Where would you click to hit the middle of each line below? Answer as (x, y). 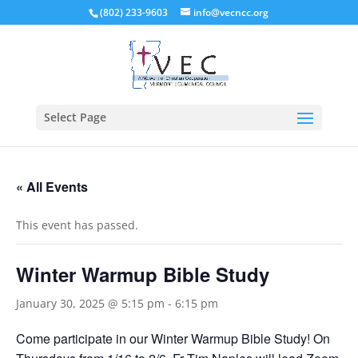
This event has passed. (77, 225)
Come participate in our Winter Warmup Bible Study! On (173, 338)
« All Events (52, 187)
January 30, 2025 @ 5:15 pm (90, 303)
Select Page (75, 117)
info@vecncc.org (231, 12)
